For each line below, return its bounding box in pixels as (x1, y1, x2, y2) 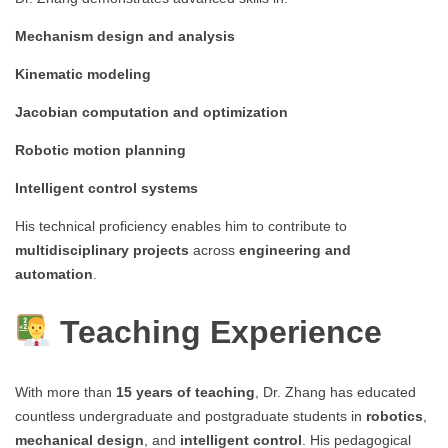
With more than (15, 383, 116, 400)
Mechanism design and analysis (15, 27, 235, 44)
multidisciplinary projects (15, 241, 189, 258)
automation (15, 265, 93, 282)
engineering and (239, 241, 351, 258)
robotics (366, 407, 423, 424)
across (189, 241, 239, 258)
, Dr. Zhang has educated (255, 383, 416, 400)
